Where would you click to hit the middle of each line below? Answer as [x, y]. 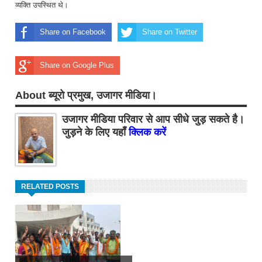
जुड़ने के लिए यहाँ [95, 132]
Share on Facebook [73, 32]
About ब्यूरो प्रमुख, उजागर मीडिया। [86, 96]
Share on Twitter [170, 32]
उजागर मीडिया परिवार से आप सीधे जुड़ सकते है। [153, 119]
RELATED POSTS [50, 187]
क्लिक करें [147, 132]
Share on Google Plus [77, 65]
